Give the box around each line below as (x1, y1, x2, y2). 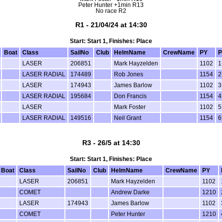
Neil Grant (114, 114, 141, 121)
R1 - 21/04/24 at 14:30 (75, 20, 147, 29)
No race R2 (96, 8, 126, 14)
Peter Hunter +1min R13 (78, 2, 144, 8)
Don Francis (114, 93, 147, 99)
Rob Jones (114, 71, 143, 77)
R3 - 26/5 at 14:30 (82, 138, 140, 147)
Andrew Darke (111, 189, 150, 195)
